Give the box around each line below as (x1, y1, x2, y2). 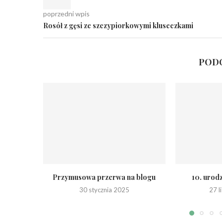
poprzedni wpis (43, 9, 90, 18)
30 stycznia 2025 (79, 186, 129, 194)
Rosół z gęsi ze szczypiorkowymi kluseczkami (43, 21, 193, 30)
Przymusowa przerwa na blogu (53, 172, 156, 182)
